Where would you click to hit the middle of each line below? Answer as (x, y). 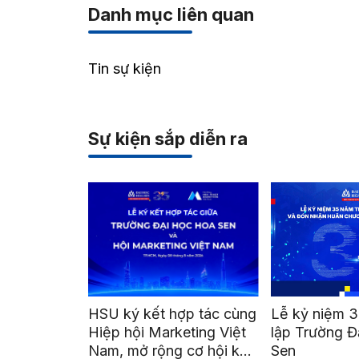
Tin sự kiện (124, 69)
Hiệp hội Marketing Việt (167, 333)
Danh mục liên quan (171, 14)
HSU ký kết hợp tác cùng (172, 314)
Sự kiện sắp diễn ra (167, 139)
